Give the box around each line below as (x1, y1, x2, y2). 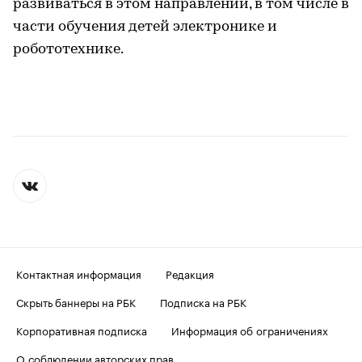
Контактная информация (16, 264, 141, 281)
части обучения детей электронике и (13, 19, 277, 35)
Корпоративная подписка (16, 321, 147, 338)
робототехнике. (13, 41, 124, 57)
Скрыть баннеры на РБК (16, 293, 136, 309)
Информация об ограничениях (171, 321, 328, 338)
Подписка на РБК (160, 293, 246, 309)
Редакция (166, 264, 214, 281)
